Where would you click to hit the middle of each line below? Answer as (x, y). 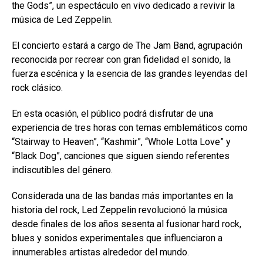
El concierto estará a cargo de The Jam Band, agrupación (127, 46)
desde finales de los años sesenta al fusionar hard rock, (127, 224)
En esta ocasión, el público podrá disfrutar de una (112, 114)
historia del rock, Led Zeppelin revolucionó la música (119, 210)
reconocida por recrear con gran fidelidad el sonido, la (121, 60)
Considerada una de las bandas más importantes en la (122, 196)
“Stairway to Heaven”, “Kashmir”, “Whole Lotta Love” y (121, 142)
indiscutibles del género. (62, 170)
